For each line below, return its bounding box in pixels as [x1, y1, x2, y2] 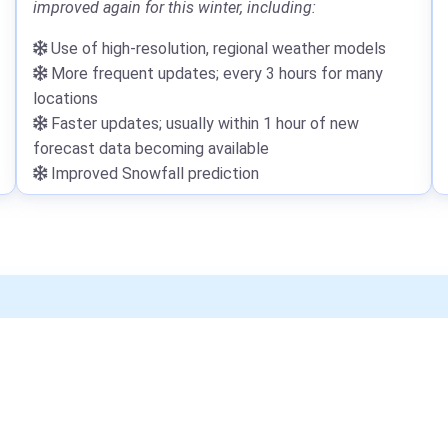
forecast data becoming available [33, 139, 269, 159]
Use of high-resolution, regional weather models [47, 39, 386, 59]
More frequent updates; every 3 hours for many [47, 64, 383, 84]
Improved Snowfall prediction [47, 164, 259, 184]
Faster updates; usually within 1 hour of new [47, 114, 359, 134]
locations [33, 89, 98, 109]
